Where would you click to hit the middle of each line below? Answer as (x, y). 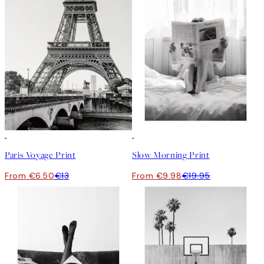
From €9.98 (157, 175)
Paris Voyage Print (40, 155)
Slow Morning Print (171, 155)
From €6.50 (30, 175)
